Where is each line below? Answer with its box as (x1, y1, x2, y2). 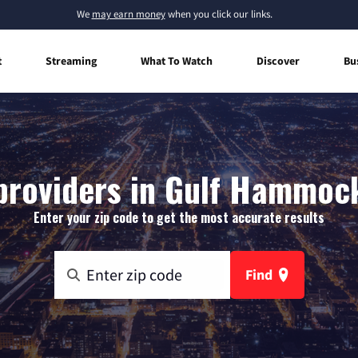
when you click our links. (165, 7, 272, 21)
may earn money (91, 7, 165, 21)
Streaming (46, 53, 97, 68)
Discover (257, 53, 300, 68)
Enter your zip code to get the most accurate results (34, 207, 324, 227)
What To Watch (141, 53, 213, 68)
